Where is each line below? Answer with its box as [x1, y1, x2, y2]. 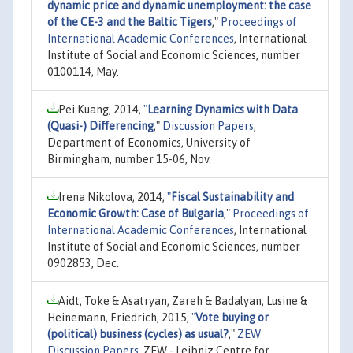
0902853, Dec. [47, 256, 119, 269]
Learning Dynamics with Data [147, 102, 298, 116]
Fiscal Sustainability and [171, 190, 294, 203]
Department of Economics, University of [47, 136, 251, 149]
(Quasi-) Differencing [47, 119, 154, 132]
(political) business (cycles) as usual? [47, 327, 229, 340]
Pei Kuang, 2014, [58, 102, 143, 116]
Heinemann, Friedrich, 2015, [47, 310, 191, 324]
